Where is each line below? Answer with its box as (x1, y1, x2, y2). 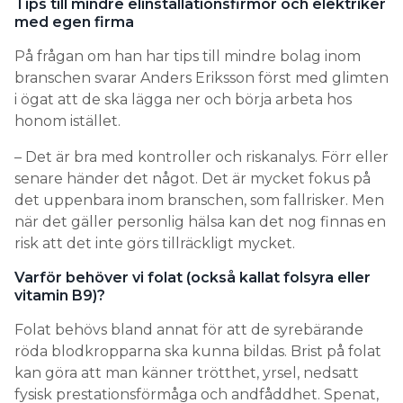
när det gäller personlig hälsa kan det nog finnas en (14, 213, 386, 230)
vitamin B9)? (14, 287, 105, 304)
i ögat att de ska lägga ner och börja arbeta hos (14, 91, 352, 108)
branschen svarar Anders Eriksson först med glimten (14, 69, 389, 86)
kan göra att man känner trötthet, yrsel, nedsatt (14, 364, 359, 381)
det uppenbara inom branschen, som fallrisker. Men (14, 192, 384, 209)
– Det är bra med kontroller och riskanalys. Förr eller (14, 148, 389, 166)
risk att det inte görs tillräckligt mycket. (14, 235, 299, 252)
